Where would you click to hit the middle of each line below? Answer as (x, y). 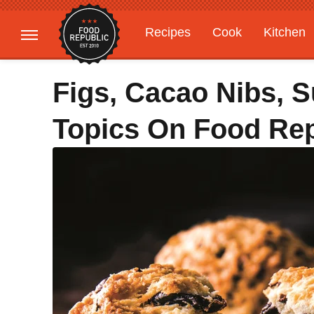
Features (251, 60)
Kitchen (285, 32)
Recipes (168, 32)
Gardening (175, 60)
